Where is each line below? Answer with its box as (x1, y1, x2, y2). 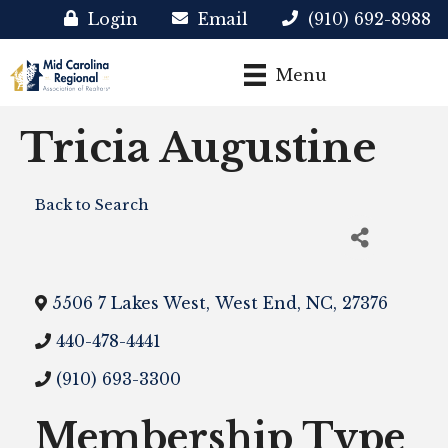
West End (215, 293, 297, 314)
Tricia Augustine (20, 123, 376, 174)
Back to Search (35, 196, 149, 215)
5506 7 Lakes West (52, 293, 206, 314)
